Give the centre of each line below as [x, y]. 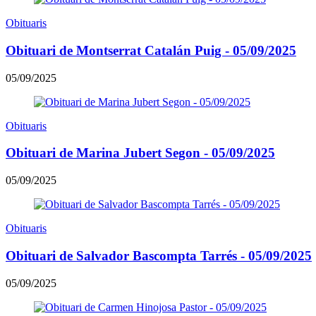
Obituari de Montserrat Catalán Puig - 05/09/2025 [151, 50]
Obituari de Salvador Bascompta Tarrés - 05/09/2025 [159, 255]
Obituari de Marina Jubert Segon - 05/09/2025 [140, 153]
